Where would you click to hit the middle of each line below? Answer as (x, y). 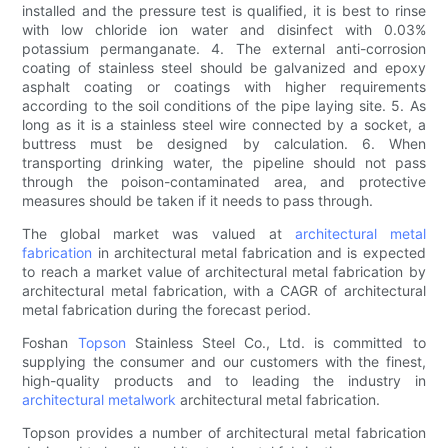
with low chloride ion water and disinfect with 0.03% (224, 30)
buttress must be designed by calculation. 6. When (224, 144)
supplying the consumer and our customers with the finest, (224, 362)
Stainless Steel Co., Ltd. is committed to (275, 343)
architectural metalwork (99, 400)
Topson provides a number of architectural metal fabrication (224, 433)
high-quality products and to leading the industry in (224, 381)
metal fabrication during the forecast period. (167, 310)
